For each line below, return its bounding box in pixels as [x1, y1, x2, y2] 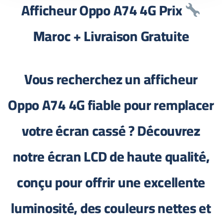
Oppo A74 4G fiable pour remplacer [8, 92, 214, 118]
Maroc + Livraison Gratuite [33, 23, 189, 49]
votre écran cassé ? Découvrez [22, 118, 200, 144]
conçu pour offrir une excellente [16, 169, 206, 195]
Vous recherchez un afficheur [24, 66, 198, 92]
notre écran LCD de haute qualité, [12, 144, 210, 169]
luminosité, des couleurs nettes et [11, 195, 211, 221]
